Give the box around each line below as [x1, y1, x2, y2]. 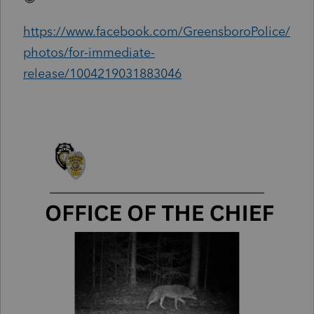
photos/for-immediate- [23, 44, 155, 60]
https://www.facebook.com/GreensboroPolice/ [23, 23, 290, 39]
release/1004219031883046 [23, 65, 182, 81]
